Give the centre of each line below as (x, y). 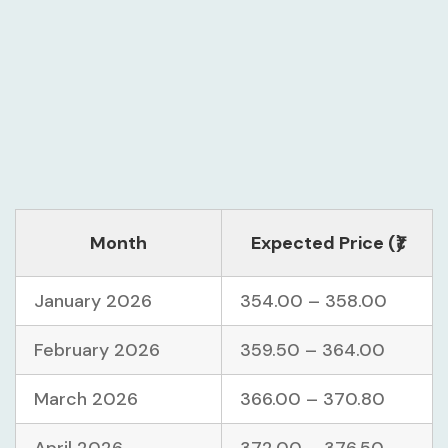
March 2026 (86, 399)
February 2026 (97, 350)
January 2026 (93, 301)
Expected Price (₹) (327, 243)
